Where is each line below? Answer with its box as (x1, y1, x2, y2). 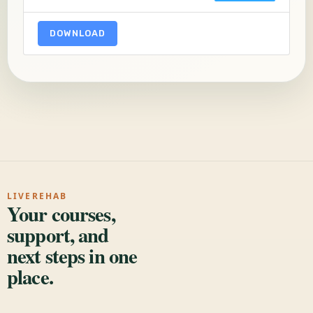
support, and (7, 219, 109, 249)
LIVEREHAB (7, 189, 68, 202)
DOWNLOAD (50, 28, 106, 39)
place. (7, 261, 53, 291)
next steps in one (7, 240, 138, 270)
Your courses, (7, 198, 115, 228)
